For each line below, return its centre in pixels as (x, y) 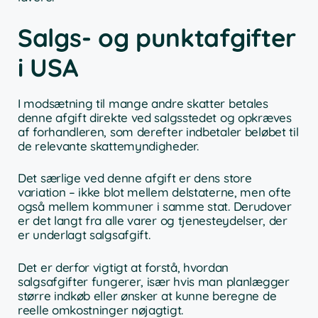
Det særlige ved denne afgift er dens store (135, 178)
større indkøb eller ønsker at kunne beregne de (147, 295)
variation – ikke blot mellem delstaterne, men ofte (155, 192)
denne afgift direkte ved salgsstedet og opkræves (155, 117)
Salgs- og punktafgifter (157, 37)
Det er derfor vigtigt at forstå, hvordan (123, 267)
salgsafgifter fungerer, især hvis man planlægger (154, 281)
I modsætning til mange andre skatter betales (143, 103)
